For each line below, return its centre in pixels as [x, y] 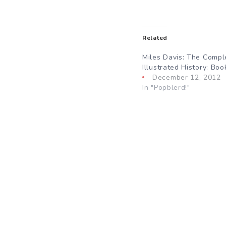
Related [155, 38]
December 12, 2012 [187, 77]
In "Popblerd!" [166, 87]
